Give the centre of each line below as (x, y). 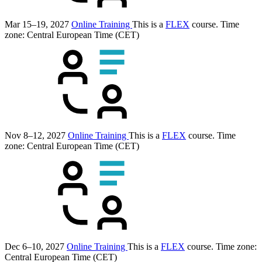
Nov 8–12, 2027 (35, 135)
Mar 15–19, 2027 (37, 24)
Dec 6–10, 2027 (35, 246)
